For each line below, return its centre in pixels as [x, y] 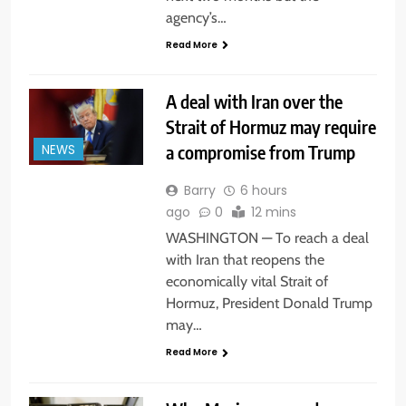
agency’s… [196, 18]
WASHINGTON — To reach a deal [267, 238]
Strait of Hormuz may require [271, 127]
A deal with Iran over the [254, 101]
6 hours [263, 191]
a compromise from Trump [260, 152]
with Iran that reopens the [245, 260]
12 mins [273, 213]
